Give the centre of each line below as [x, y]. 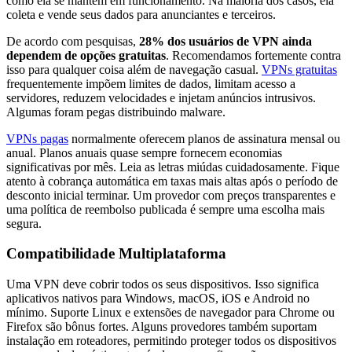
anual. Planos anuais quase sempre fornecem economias [144, 152]
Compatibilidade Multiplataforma [116, 254]
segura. [24, 223]
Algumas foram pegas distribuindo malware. [116, 112]
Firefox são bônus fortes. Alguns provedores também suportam [161, 326]
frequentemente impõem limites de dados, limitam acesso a [151, 83]
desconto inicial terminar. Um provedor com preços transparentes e [171, 195]
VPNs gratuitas [299, 69]
